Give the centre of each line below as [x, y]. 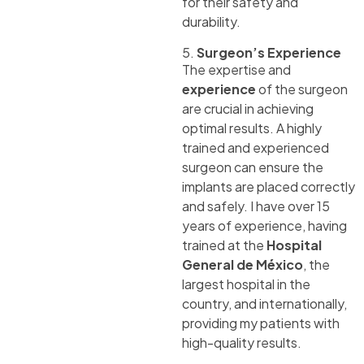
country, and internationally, [264, 304]
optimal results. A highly [252, 128]
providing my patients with [261, 323]
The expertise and [236, 70]
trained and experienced [256, 148]
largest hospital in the [246, 284]
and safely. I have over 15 [256, 206]
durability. [211, 22]
